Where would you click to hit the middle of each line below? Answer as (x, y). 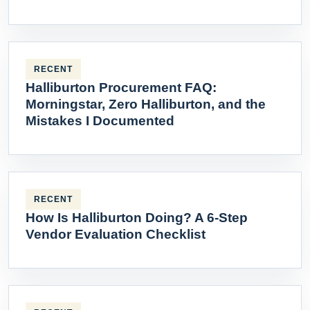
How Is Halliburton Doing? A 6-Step (137, 218)
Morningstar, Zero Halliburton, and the (146, 104)
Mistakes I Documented (100, 121)
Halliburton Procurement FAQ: (121, 88)
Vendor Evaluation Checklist (116, 235)
